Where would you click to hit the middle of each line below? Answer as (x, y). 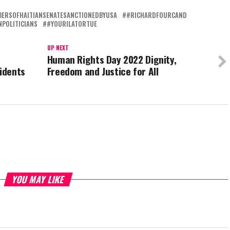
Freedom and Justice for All (103, 71)
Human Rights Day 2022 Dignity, (112, 60)
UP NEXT (58, 48)
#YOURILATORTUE (72, 24)
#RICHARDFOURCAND (157, 15)
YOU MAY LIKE (38, 179)
